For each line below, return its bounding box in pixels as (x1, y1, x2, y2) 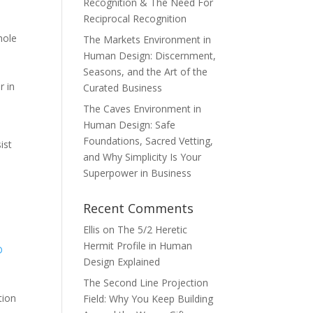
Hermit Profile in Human (83, 239, 193, 252)
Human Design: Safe (83, 118, 176, 131)
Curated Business (83, 81, 163, 94)
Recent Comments (83, 200, 194, 217)
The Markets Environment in (83, 33, 212, 46)
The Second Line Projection (83, 276, 209, 289)
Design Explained (83, 255, 161, 268)
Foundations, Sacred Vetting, (83, 134, 214, 147)
